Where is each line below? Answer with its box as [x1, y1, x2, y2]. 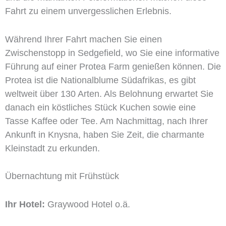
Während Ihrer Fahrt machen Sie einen [5, 34, 162, 44]
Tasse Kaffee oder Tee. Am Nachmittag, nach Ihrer [5, 116, 208, 126]
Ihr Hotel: [5, 199, 45, 210]
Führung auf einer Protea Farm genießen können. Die [5, 61, 221, 72]
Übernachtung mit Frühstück [5, 171, 119, 182]
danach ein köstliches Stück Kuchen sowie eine [5, 102, 196, 112]
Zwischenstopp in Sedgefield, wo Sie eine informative [5, 47, 219, 58]
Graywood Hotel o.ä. [45, 199, 130, 210]
